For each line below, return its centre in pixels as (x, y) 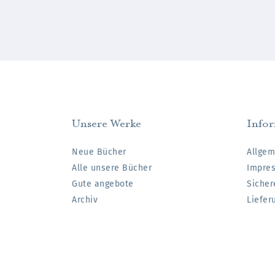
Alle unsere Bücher (112, 168)
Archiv (85, 199)
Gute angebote (103, 184)
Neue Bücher (99, 152)
